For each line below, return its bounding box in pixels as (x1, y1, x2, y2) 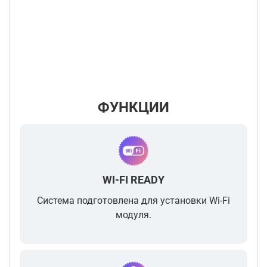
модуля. (116, 209, 151, 221)
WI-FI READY (103, 173, 164, 187)
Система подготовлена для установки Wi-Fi (37, 195, 230, 207)
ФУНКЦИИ (98, 99, 169, 116)
